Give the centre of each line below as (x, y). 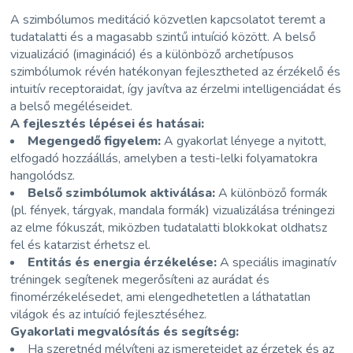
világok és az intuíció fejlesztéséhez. (109, 314)
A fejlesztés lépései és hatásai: (108, 123)
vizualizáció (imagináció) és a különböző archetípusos (152, 54)
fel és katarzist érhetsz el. (81, 245)
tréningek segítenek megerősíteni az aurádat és (140, 279)
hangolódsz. (43, 175)
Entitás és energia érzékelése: (123, 262)
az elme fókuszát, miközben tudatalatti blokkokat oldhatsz (169, 227)
